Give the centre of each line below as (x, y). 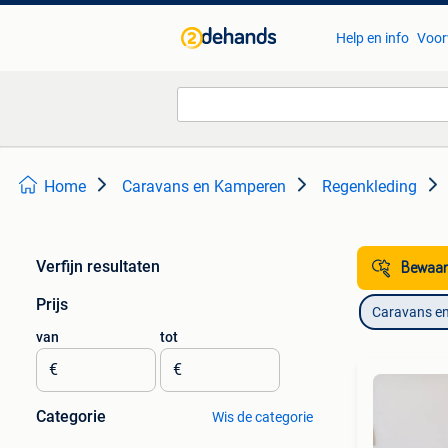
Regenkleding (369, 186)
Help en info (372, 38)
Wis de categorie (262, 417)
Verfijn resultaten (98, 266)
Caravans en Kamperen (204, 186)
